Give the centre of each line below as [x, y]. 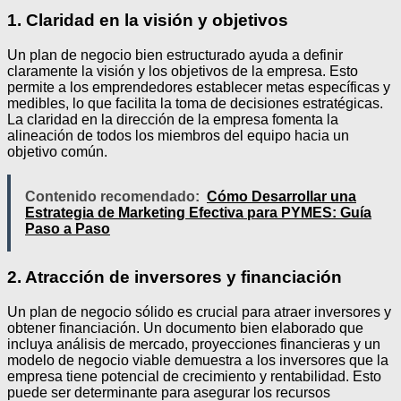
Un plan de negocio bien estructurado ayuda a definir [175, 55]
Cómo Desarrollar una [282, 196]
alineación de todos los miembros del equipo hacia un [178, 135]
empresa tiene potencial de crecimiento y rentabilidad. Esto [194, 377]
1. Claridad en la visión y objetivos [148, 20]
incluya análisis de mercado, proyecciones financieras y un [194, 345]
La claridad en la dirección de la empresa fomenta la [173, 119]
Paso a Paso [68, 228]
